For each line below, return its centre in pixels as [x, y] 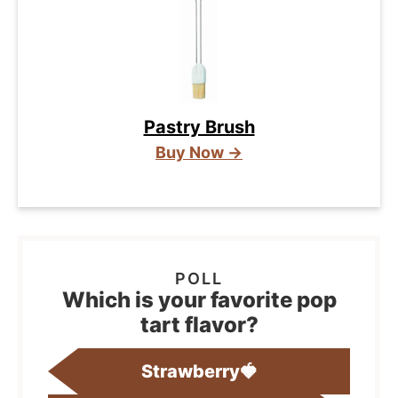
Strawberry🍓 [199, 372]
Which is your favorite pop [199, 300]
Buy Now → [199, 153]
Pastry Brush [199, 127]
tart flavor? [199, 325]
